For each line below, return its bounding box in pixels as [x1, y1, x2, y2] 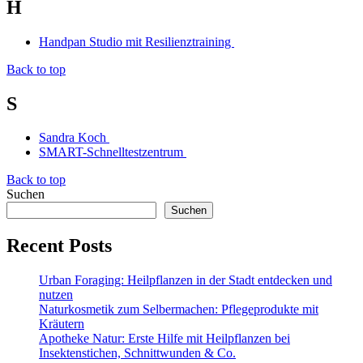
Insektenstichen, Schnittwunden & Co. [39, 346, 236, 361]
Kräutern [39, 317, 84, 331]
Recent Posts [6, 235, 112, 257]
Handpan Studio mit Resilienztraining [39, 34, 234, 49]
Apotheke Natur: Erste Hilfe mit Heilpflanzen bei [39, 331, 290, 346]
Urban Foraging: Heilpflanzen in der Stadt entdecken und [39, 273, 332, 288]
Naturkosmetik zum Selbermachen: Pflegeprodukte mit [39, 302, 318, 317]
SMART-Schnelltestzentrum [39, 145, 186, 160]
